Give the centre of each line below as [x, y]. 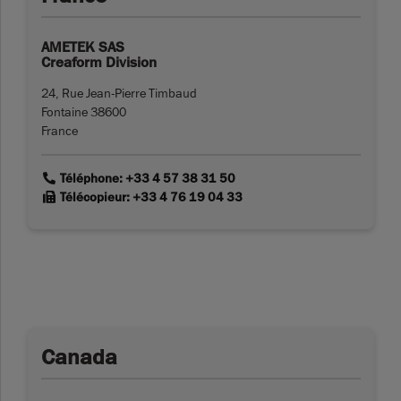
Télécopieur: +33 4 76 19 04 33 [149, 198]
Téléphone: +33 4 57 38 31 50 [146, 179]
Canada [79, 358]
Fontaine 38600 [84, 112]
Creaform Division [99, 63]
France [60, 131]
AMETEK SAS [83, 48]
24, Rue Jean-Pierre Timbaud [119, 94]
